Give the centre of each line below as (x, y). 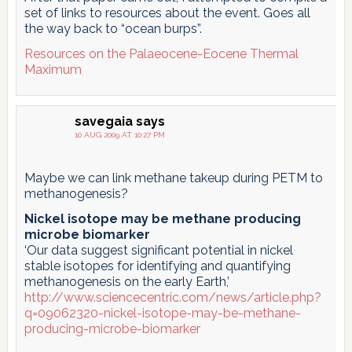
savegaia (103, 121)
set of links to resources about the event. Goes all (167, 13)
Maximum (53, 69)
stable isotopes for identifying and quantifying (157, 266)
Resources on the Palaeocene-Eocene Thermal (161, 53)
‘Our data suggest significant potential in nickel (158, 250)
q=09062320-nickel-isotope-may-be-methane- (162, 313)
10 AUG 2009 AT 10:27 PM (119, 134)
